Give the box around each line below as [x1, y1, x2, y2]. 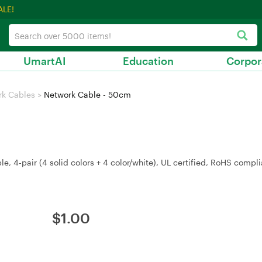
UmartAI [23, 54, 66, 67]
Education [123, 54, 174, 67]
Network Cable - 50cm [42, 89, 131, 99]
